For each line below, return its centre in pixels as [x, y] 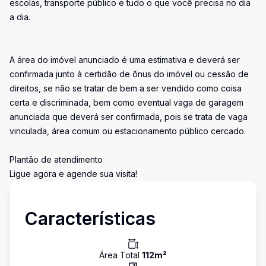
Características [90, 218]
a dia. [20, 17]
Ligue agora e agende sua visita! [73, 174]
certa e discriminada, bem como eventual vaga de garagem [126, 102]
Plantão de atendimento [56, 159]
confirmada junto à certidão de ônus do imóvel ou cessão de [129, 74]
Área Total [121, 255]
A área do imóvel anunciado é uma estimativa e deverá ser [125, 60]
